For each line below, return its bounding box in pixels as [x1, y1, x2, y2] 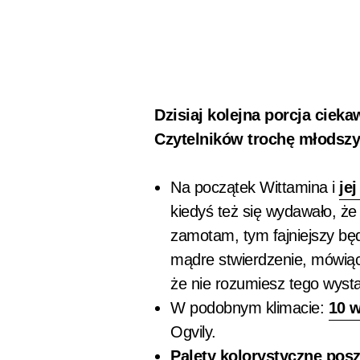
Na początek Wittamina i [170, 178, 339, 196]
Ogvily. [170, 323, 216, 341]
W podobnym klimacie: [170, 299, 329, 317]
